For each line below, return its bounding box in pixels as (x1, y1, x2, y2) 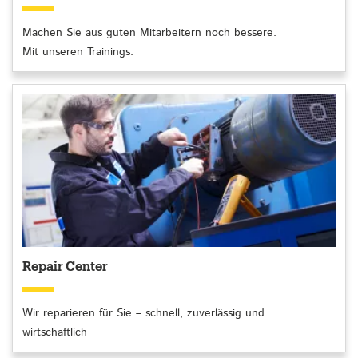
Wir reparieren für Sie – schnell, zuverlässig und (22, 305, 265, 321)
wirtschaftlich (22, 324, 87, 340)
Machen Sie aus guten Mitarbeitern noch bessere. (22, 25, 276, 41)
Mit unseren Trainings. (22, 44, 133, 60)
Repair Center (22, 261, 108, 273)
